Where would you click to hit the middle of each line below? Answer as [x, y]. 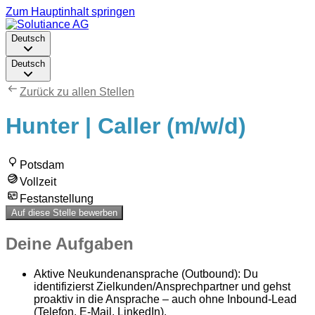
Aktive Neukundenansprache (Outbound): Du [146, 274]
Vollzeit [38, 181]
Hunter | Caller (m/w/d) [126, 126]
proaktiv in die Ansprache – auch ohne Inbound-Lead [165, 299]
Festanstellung [57, 198]
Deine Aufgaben [70, 243]
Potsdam [42, 165]
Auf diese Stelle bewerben [64, 212]
